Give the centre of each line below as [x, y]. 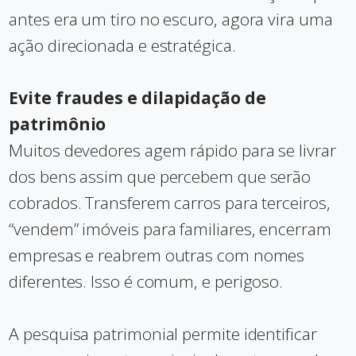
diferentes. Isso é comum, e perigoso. [146, 281]
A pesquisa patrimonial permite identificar [163, 334]
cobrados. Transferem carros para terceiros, [170, 203]
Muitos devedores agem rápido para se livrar [172, 150]
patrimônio [58, 124]
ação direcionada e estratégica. [122, 45]
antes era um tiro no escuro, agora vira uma [171, 19]
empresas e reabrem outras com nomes [157, 255]
